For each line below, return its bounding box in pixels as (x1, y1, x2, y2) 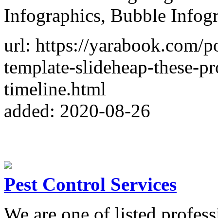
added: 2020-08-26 (4, 100, 150, 121)
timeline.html (4, 78, 106, 99)
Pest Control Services (4, 173, 177, 195)
